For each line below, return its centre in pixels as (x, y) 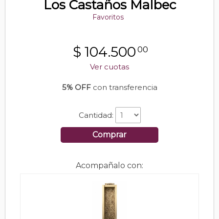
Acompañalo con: (109, 166)
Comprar (109, 135)
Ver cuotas (109, 67)
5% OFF (76, 88)
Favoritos (108, 17)
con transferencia (124, 88)
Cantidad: (97, 115)
